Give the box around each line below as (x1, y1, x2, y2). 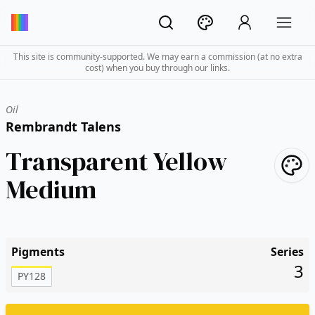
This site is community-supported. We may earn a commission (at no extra (13, 51, 302, 63)
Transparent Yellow (6, 144, 227, 179)
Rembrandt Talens (6, 118, 121, 135)
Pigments (11, 244, 65, 259)
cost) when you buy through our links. (85, 62, 230, 74)
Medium (6, 172, 96, 207)
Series (271, 244, 304, 259)
